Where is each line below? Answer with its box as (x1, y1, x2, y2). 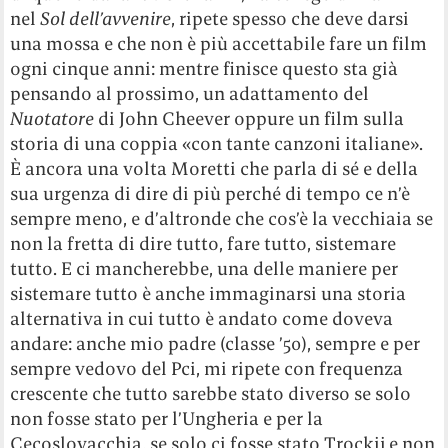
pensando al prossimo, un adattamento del (10, 82, 370, 106)
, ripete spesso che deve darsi (171, 7, 410, 31)
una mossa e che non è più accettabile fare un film (10, 32, 428, 56)
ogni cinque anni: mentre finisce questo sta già (10, 57, 399, 81)
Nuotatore (10, 107, 99, 131)
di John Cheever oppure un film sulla (98, 107, 405, 131)
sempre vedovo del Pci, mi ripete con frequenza (10, 357, 404, 381)
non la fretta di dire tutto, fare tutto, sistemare (10, 232, 397, 256)
